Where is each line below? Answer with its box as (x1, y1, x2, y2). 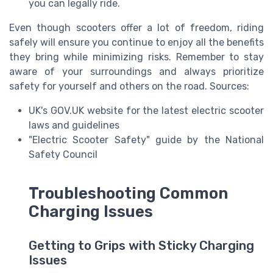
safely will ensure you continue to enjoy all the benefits (9, 36, 264, 48)
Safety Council (29, 148, 97, 160)
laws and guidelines (29, 119, 119, 131)
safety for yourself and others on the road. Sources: (9, 80, 249, 92)
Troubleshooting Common (29, 183, 228, 202)
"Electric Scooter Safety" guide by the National (29, 133, 264, 146)
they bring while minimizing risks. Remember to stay (9, 51, 264, 63)
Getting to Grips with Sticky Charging (29, 238, 254, 253)
